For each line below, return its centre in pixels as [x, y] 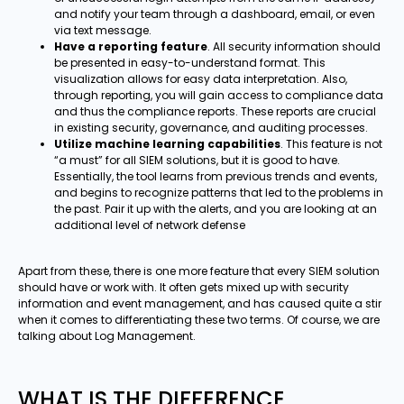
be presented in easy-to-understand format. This [190, 63]
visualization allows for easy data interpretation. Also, [201, 79]
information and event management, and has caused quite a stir [200, 303]
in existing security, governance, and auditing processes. [211, 128]
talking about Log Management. [107, 335]
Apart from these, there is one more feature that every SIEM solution [199, 271]
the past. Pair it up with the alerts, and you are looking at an [216, 209]
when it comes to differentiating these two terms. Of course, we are [199, 319]
